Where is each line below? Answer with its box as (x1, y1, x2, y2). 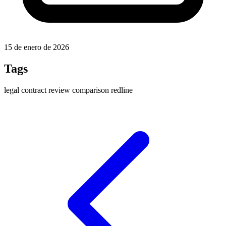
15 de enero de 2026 (4, 42, 69, 51)
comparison (72, 85, 111, 94)
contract (21, 85, 48, 94)
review (48, 85, 72, 94)
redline (111, 85, 133, 94)
